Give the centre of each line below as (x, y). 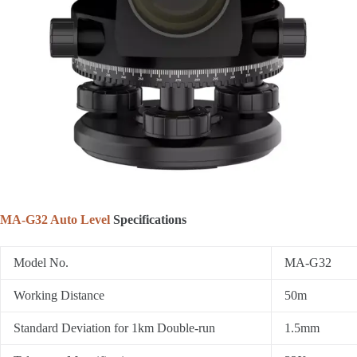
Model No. (41, 263)
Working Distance (59, 296)
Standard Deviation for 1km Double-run (114, 328)
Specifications (148, 220)
